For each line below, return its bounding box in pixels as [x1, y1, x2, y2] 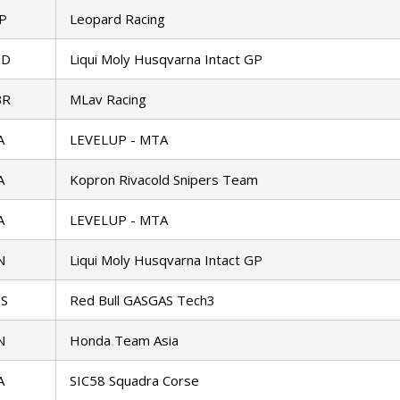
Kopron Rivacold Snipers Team [70, 171, 258, 189]
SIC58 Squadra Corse [70, 371, 199, 390]
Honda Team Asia [70, 331, 179, 350]
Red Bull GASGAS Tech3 [70, 291, 215, 310]
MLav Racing [70, 90, 146, 109]
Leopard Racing [70, 10, 165, 29]
